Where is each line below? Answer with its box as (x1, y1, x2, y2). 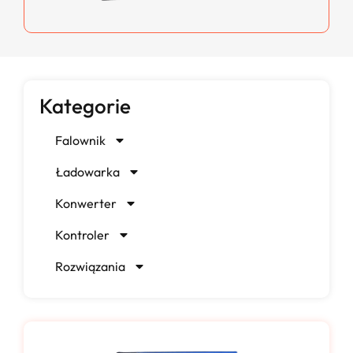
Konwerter (55, 195, 117, 212)
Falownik (55, 132, 106, 149)
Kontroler (55, 227, 110, 243)
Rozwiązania (55, 258, 125, 275)
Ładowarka (55, 164, 120, 180)
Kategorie (39, 93, 131, 120)
